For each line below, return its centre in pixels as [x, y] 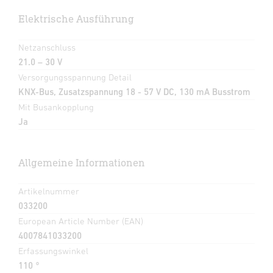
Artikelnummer [49, 191]
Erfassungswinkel [53, 251]
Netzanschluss [47, 48]
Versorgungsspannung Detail [75, 77]
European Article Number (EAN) [81, 221]
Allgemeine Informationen [82, 163]
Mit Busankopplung [56, 107]
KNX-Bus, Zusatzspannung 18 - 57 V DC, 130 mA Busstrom [134, 92]
